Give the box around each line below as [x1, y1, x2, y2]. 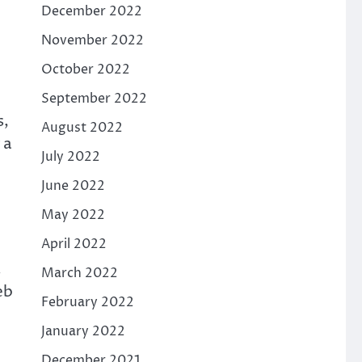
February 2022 [40, 293, 134, 311]
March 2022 [40, 264, 118, 282]
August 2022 [40, 119, 123, 137]
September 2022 [40, 90, 147, 107]
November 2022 [40, 32, 144, 49]
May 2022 [40, 206, 105, 224]
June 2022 [40, 177, 105, 195]
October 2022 [40, 61, 130, 78]
